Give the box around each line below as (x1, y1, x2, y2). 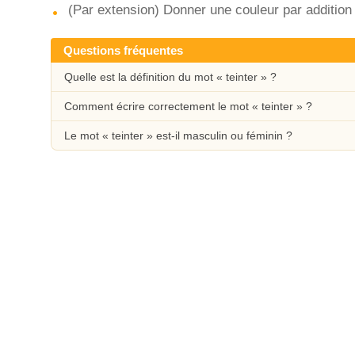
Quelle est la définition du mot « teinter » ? (64, 71, 277, 83)
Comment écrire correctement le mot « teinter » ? (64, 100, 312, 113)
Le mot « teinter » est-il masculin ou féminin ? (64, 129, 292, 142)
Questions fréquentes (63, 44, 183, 57)
